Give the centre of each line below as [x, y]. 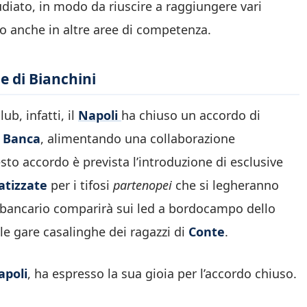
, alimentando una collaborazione [138, 139]
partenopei [144, 185]
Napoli [100, 115]
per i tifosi [82, 185]
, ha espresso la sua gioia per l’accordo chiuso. [162, 274]
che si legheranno [227, 185]
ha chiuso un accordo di [191, 115]
